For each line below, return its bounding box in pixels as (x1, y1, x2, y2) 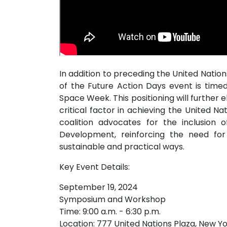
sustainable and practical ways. (59, 141, 184, 153)
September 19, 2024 (59, 181, 138, 194)
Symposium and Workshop (59, 194, 166, 206)
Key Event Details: (59, 161, 130, 173)
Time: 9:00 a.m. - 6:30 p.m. (59, 206, 161, 218)
